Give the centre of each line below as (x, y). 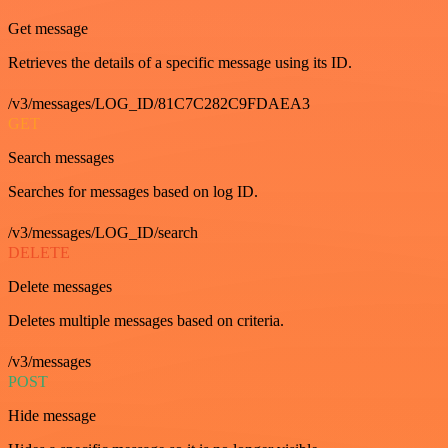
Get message (48, 28)
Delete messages (60, 286)
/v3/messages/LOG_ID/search (103, 232)
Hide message (52, 415)
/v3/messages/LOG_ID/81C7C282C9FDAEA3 (159, 103)
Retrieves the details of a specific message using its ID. (180, 62)
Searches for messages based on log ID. (133, 191)
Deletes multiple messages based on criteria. (146, 320)
